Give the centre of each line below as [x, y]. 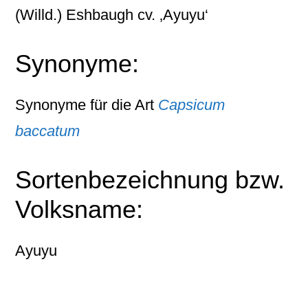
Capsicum [192, 105]
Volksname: [79, 209]
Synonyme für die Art [87, 105]
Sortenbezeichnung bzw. [150, 180]
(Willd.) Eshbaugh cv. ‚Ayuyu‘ [112, 15]
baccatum [48, 131]
